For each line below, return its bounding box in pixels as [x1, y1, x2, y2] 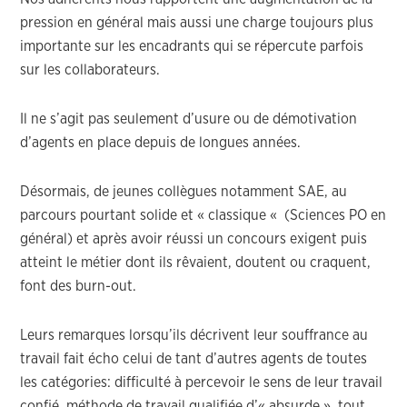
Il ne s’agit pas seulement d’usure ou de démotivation [20, 112, 358, 126]
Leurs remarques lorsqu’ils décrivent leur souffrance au [20, 328, 369, 342]
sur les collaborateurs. [20, 63, 161, 77]
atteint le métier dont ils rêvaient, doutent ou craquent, [20, 255, 372, 270]
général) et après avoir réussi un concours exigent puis [20, 232, 368, 246]
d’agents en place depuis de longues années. [20, 135, 302, 150]
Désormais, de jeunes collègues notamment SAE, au [20, 184, 348, 199]
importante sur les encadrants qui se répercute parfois [20, 39, 364, 54]
